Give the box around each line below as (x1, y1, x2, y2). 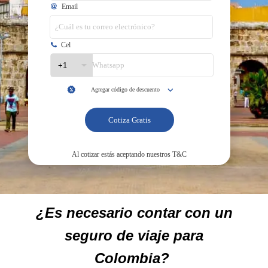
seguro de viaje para (65, 227, 203, 243)
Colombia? (95, 250, 173, 266)
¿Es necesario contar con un (35, 205, 233, 221)
